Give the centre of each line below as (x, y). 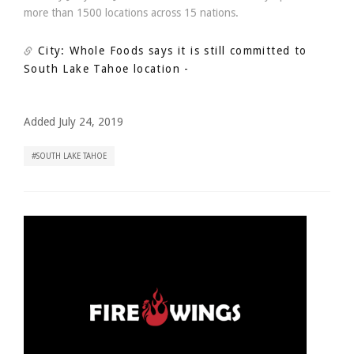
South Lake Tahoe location (102, 69)
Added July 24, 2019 (73, 122)
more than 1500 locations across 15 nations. (131, 13)
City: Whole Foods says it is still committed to (170, 51)
